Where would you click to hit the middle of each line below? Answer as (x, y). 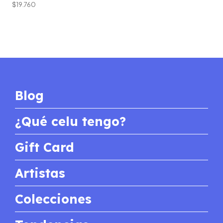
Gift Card (45, 147)
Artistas (40, 173)
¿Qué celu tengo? (70, 121)
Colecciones (53, 199)
